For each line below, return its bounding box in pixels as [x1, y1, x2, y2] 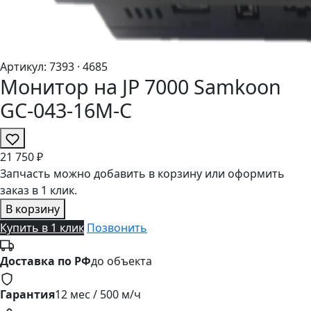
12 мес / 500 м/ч [55, 287, 141, 303]
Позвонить [87, 220, 147, 236]
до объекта [91, 253, 152, 269]
